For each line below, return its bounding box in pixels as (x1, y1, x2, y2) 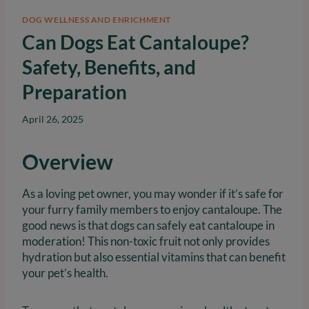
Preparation (22, 79, 127, 103)
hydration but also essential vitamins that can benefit (22, 250, 286, 265)
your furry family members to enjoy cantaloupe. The (22, 202, 282, 217)
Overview (22, 149, 113, 175)
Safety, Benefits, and (22, 54, 196, 79)
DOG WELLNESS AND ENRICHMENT (22, 14, 172, 25)
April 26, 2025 (22, 114, 83, 126)
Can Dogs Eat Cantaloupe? (22, 30, 249, 54)
